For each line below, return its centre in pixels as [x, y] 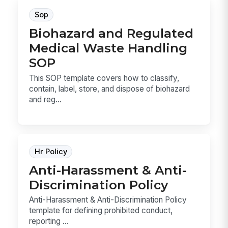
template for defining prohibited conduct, [101, 211]
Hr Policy [51, 151]
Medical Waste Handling [108, 48]
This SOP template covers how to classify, [104, 78]
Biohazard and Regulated [111, 33]
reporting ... [49, 221]
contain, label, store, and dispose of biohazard [110, 89]
